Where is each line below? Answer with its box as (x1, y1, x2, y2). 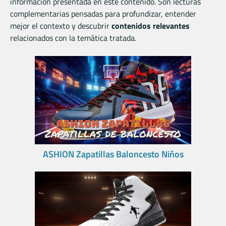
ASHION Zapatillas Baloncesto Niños (42, 147, 184, 161)
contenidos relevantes (111, 20, 190, 32)
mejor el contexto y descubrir (10, 20, 111, 32)
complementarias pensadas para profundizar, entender (10, 8, 196, 20)
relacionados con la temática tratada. (10, 32, 136, 44)
